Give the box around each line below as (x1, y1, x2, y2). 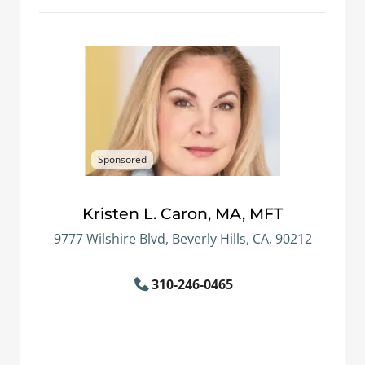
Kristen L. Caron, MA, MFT (82, 204, 283, 223)
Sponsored (98, 152, 147, 166)
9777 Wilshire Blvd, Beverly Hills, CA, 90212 (53, 230, 312, 248)
